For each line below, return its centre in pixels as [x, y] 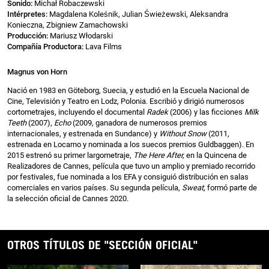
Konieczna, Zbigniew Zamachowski [68, 25]
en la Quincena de [216, 155]
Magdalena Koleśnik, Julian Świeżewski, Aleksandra [138, 14]
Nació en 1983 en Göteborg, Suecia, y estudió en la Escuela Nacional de [128, 90]
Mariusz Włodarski [80, 35]
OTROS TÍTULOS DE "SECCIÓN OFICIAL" [102, 244]
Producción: [28, 35]
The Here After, [158, 155]
